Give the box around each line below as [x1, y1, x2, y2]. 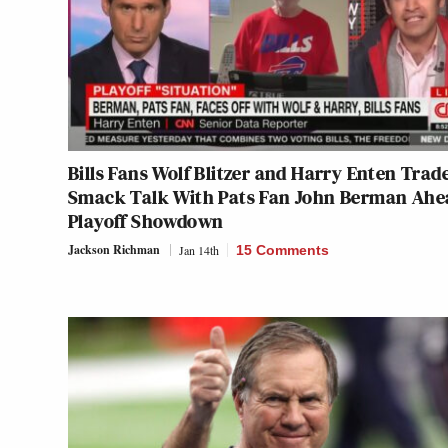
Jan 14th [179, 241, 219, 258]
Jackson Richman [68, 240, 160, 258]
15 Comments [236, 241, 329, 258]
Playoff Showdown [68, 206, 224, 235]
